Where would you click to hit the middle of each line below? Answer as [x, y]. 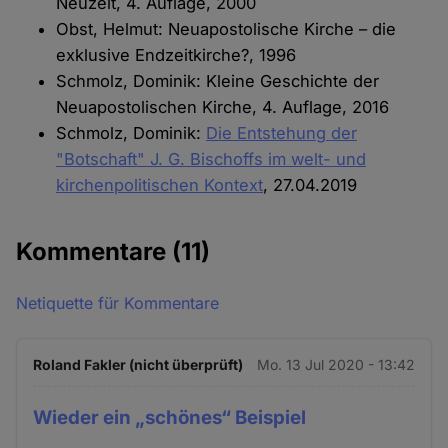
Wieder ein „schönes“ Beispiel [170, 417]
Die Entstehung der [282, 133]
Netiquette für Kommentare [118, 302]
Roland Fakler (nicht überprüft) [138, 364]
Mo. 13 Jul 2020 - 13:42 [335, 364]
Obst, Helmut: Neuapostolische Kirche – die [226, 29]
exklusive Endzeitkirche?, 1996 [176, 55]
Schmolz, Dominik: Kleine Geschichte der [218, 81]
